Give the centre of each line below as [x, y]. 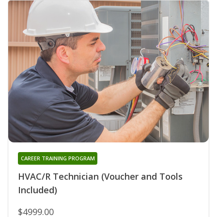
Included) [38, 190]
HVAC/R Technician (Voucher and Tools [100, 177]
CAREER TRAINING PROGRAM [58, 158]
